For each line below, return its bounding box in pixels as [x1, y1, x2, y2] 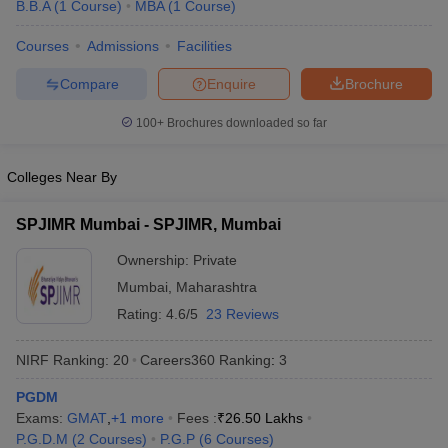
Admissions [87, 38, 159, 54]
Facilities [177, 38, 232, 54]
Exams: [16, 410, 67, 426]
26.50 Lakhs [225, 410, 303, 426]
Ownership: [117, 252, 193, 268]
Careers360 [140, 351, 215, 368]
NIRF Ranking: [16, 351, 109, 368]
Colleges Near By [7, 169, 117, 185]
